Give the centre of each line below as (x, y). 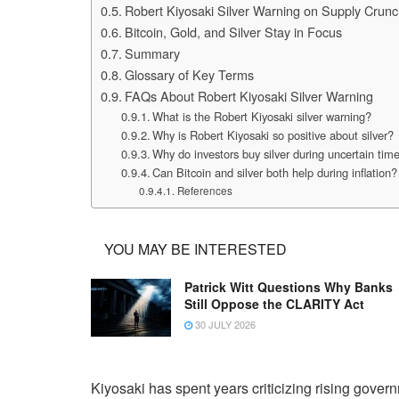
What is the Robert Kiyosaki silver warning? (262, 117)
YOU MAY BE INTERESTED (195, 249)
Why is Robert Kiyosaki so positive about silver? (273, 135)
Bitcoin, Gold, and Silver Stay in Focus (233, 32)
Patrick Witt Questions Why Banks (289, 287)
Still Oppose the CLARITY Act (274, 304)
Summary (152, 53)
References (204, 191)
